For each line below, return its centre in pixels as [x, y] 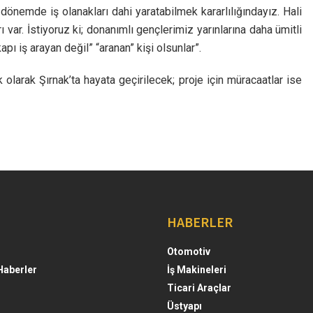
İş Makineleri [197, 269]
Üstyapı [184, 306]
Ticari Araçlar [199, 287]
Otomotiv [189, 251]
